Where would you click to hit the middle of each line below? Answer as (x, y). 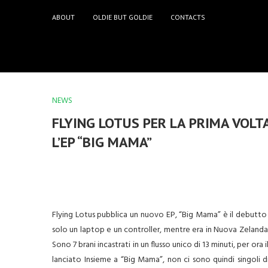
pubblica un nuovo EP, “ (138, 215)
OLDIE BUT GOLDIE (123, 17)
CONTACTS (188, 17)
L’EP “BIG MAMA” (102, 142)
